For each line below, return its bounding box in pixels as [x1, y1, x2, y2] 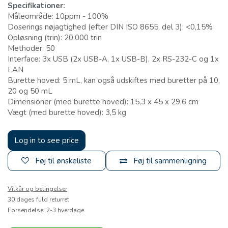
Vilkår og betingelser [8, 185, 67, 193]
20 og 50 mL [8, 86, 52, 97]
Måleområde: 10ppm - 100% [8, 11, 108, 22]
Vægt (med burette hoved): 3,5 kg [8, 107, 126, 118]
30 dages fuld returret [8, 195, 69, 204]
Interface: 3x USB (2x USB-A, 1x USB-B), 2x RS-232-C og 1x [8, 54, 219, 65]
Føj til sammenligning [133, 156, 207, 166]
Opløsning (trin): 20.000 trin [8, 33, 102, 43]
